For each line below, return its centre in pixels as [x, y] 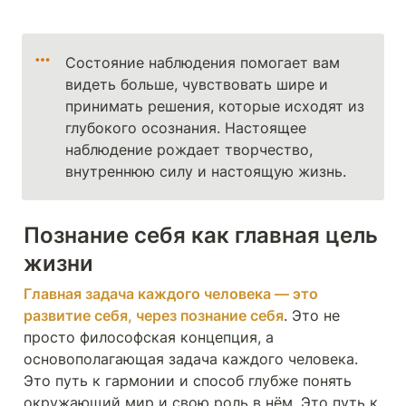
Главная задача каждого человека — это [171, 294]
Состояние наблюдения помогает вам [203, 63]
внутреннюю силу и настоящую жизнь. [206, 171]
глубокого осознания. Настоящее [186, 128]
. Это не [312, 315]
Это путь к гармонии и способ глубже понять [188, 381]
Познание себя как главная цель [201, 235]
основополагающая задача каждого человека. [191, 359]
